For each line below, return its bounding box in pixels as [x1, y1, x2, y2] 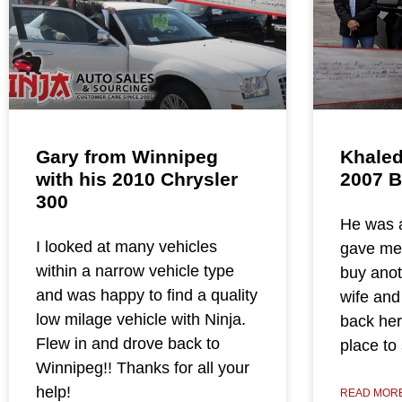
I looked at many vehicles [36, 238, 217, 257]
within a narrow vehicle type [36, 262, 234, 281]
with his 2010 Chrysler [36, 169, 238, 190]
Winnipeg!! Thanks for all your [36, 359, 249, 378]
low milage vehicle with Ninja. [36, 310, 246, 329]
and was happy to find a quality [36, 286, 258, 305]
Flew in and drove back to [36, 335, 220, 354]
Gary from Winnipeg [36, 146, 218, 168]
